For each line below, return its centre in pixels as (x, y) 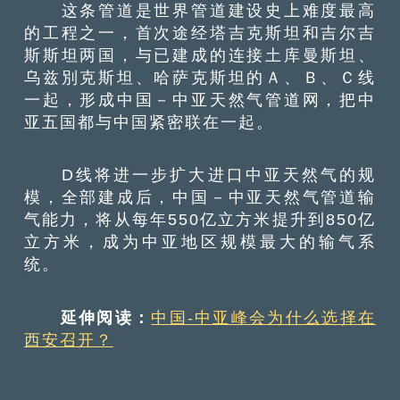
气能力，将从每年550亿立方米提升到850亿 (200, 220)
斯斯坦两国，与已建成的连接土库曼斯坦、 (200, 54)
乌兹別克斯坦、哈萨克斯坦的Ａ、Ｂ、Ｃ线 (200, 77)
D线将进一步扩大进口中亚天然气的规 (200, 175)
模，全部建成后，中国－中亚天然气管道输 (200, 197)
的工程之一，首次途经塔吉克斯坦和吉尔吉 (200, 32)
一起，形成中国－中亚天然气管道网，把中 (200, 99)
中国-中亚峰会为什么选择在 (263, 317)
